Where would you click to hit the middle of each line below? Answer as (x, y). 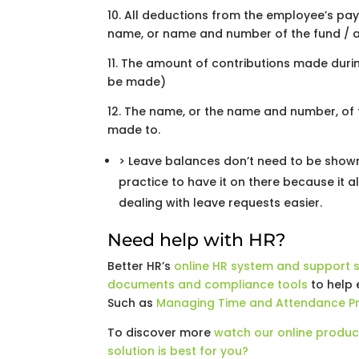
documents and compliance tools (208, 284)
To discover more (161, 333)
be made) (137, 82)
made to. (134, 130)
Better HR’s (141, 266)
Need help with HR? (197, 240)
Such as (132, 303)
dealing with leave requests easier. (221, 203)
